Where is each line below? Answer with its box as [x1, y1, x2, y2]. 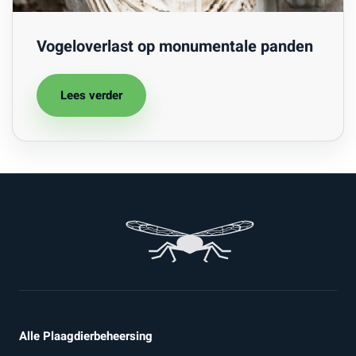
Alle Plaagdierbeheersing [19, 327, 153, 345]
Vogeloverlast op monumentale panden [37, 35, 313, 58]
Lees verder [60, 87, 122, 104]
